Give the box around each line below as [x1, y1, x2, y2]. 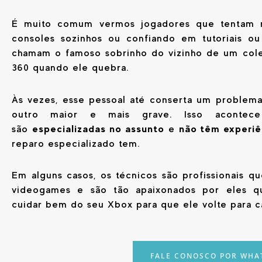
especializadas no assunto [32, 122, 164, 135]
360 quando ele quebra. [12, 61, 129, 73]
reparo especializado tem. [12, 137, 140, 149]
